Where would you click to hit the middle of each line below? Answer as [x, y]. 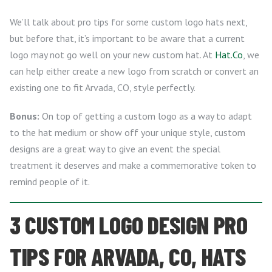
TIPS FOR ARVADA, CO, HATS [128, 256]
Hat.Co [229, 55]
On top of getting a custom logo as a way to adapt [146, 116]
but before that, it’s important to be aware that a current [127, 38]
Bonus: [25, 116]
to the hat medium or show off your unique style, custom [127, 132]
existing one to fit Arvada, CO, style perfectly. [103, 87]
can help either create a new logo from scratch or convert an [134, 71]
